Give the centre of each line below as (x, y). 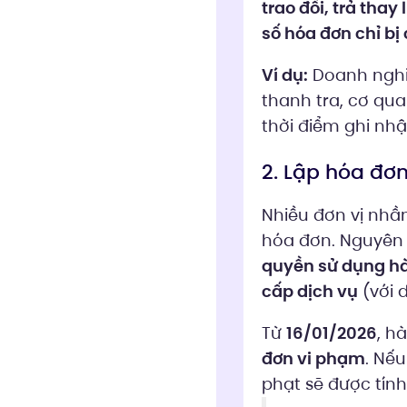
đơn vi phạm (313, 358)
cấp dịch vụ (309, 291)
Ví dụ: (284, 74)
